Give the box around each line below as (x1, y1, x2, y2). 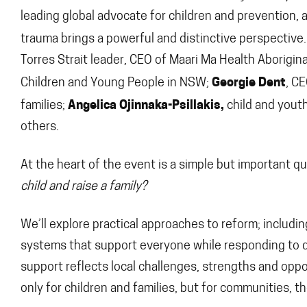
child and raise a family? (21, 180, 147, 193)
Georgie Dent (212, 74, 286, 89)
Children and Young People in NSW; (21, 76, 212, 90)
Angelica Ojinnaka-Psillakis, (68, 97, 227, 112)
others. (21, 120, 59, 134)
